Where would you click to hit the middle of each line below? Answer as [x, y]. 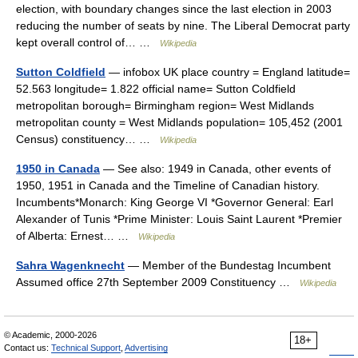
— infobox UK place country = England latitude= [228, 72]
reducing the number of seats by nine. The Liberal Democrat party [183, 26]
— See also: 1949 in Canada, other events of [215, 169]
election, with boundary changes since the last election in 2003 [174, 9]
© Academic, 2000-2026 [50, 335]
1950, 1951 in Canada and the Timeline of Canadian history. [168, 185]
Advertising [146, 348]
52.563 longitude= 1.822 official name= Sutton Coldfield [156, 89]
